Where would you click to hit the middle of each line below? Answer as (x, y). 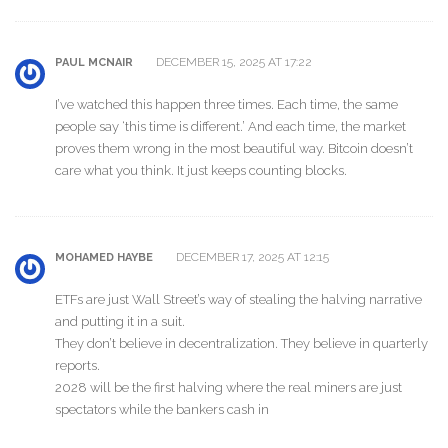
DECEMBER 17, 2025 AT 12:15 (251, 257)
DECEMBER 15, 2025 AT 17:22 (232, 62)
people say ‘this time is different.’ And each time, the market (230, 126)
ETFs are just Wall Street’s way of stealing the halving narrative (238, 299)
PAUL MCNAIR (94, 63)
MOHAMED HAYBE (104, 258)
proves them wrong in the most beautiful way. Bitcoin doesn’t (234, 148)
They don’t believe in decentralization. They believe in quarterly (241, 343)
